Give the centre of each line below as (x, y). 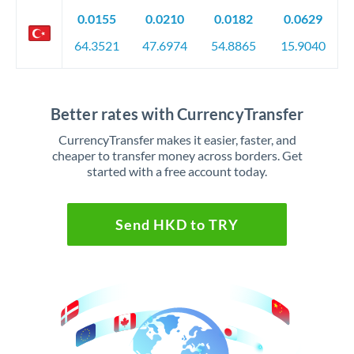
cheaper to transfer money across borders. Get (177, 155)
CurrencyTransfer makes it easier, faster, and (177, 139)
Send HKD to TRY (177, 224)
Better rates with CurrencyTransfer (177, 114)
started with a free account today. (177, 171)
